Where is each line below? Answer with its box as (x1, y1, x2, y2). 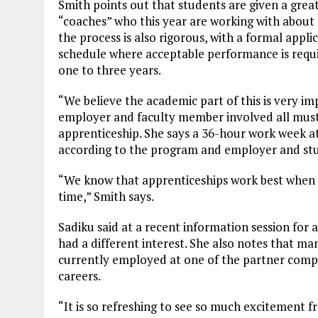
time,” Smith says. (58, 187, 154, 204)
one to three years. (58, 61, 161, 78)
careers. (58, 267, 101, 284)
